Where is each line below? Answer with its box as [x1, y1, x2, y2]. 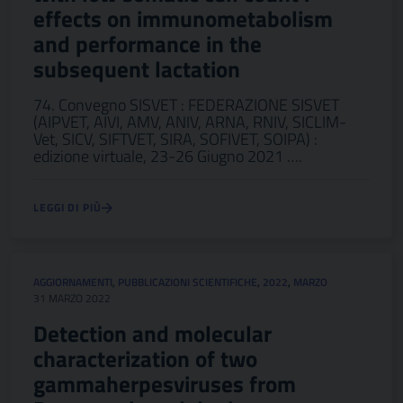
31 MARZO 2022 [33, 290, 111, 307]
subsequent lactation [33, 52, 240, 86]
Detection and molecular [33, 317, 272, 351]
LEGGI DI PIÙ [33, 199, 102, 216]
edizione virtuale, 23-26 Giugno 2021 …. [33, 144, 302, 168]
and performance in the [33, 27, 262, 61]
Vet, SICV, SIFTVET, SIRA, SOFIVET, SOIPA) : [33, 127, 318, 151]
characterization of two [33, 342, 257, 376]
